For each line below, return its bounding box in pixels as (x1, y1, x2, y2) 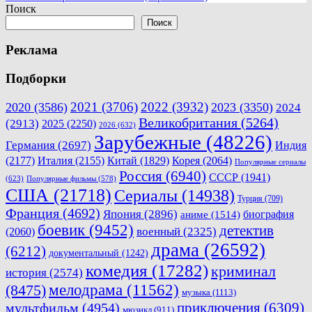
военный (136, 224, 180, 238)
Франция (6, 205, 59, 221)
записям (5, 14, 68, 33)
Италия (38, 154, 72, 167)
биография (243, 208, 294, 220)
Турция (237, 194, 263, 203)
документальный (49, 247, 119, 258)
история (6, 265, 47, 279)
